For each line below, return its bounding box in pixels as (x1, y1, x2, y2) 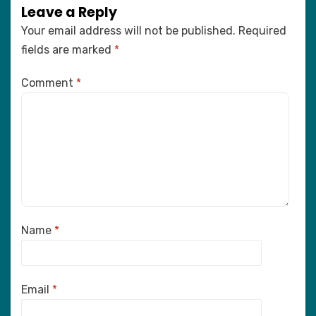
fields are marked (21, 43, 114, 57)
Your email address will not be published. (21, 24, 236, 38)
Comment (21, 76, 76, 90)
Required (238, 24, 286, 38)
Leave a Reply (21, 3, 117, 23)
